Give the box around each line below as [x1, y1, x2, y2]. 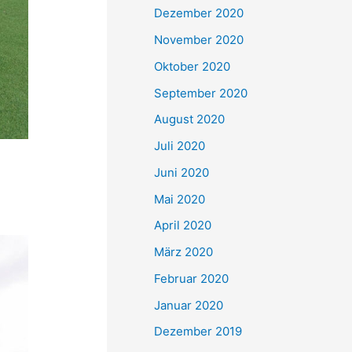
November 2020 [154, 32, 244, 47]
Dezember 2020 [154, 5, 244, 21]
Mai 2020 [154, 191, 205, 207]
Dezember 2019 [154, 324, 242, 339]
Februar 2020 [154, 270, 229, 286]
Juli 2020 [154, 138, 205, 153]
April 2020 [154, 218, 211, 233]
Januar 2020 [154, 297, 223, 313]
